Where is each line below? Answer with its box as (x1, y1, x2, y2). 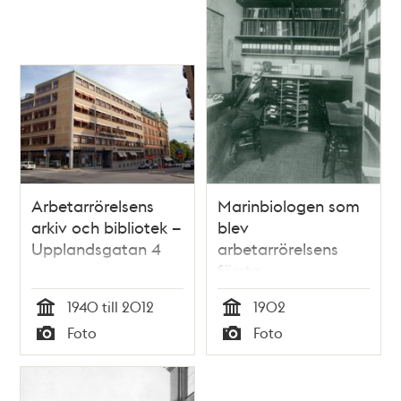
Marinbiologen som (218, 194, 360, 216)
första (218, 259, 261, 280)
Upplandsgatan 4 (31, 237, 162, 259)
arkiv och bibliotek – (31, 216, 182, 237)
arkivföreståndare (218, 280, 349, 302)
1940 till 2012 (67, 296, 155, 316)
